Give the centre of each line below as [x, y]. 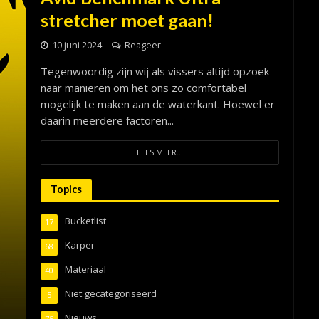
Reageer [142, 45]
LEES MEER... [159, 152]
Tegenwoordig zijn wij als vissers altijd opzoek [155, 71]
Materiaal [85, 269]
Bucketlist [85, 220]
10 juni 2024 [77, 45]
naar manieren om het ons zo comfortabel [143, 87]
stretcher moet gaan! [127, 20]
